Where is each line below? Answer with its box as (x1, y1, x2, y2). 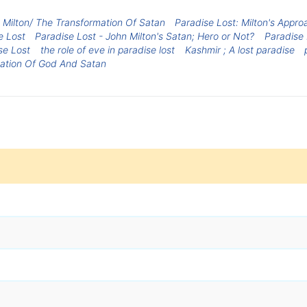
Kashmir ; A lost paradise (184, 43, 295, 56)
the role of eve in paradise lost (40, 43, 175, 56)
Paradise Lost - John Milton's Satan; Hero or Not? (35, 29, 255, 42)
